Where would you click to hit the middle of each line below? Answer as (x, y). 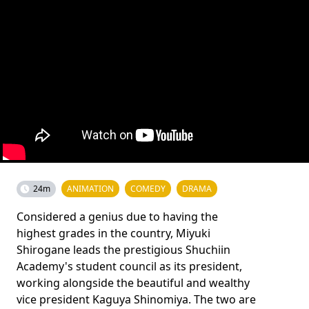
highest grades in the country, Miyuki (113, 233)
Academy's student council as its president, (129, 266)
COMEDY (148, 188)
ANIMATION (90, 188)
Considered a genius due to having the (117, 216)
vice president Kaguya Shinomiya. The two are (136, 299)
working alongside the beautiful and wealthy (133, 282)
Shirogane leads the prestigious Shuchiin (123, 249)
